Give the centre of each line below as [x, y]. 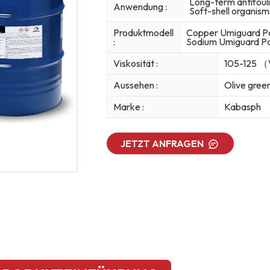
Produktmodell [143, 33]
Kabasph [242, 107]
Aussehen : [135, 85]
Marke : [128, 107]
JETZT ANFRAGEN [162, 143]
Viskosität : [135, 64]
